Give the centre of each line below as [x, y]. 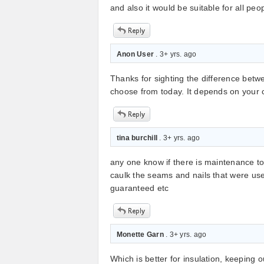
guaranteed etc [140, 188]
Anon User [136, 54]
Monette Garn [140, 235]
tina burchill [137, 138]
